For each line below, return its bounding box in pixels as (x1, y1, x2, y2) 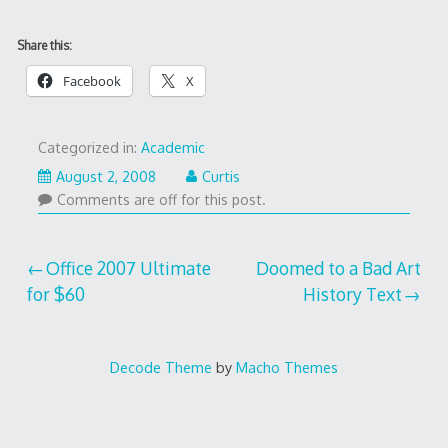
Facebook (62, 72, 121, 91)
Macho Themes (235, 357, 338, 376)
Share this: (16, 38, 72, 54)
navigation (26, 296, 153, 330)
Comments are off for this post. (56, 190, 266, 208)
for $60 (27, 283, 86, 306)
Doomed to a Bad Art (255, 257, 421, 280)
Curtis (201, 167, 240, 185)
